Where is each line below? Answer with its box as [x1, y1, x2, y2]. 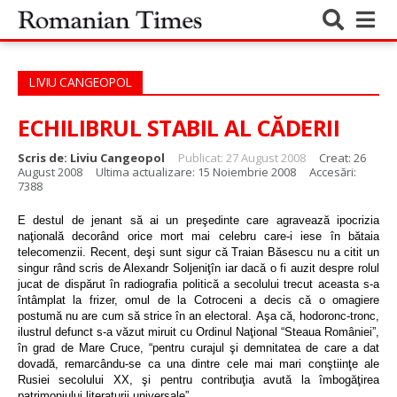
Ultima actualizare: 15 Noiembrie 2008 [96, 164, 299, 180]
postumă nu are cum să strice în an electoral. [18, 309, 253, 323]
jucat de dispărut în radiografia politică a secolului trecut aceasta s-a [18, 277, 379, 291]
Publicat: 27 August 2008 [178, 150, 308, 166]
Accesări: [309, 164, 356, 180]
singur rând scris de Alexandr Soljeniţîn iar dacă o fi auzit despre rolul [18, 261, 379, 275]
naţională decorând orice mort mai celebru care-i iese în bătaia [18, 230, 379, 243]
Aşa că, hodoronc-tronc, [255, 309, 380, 323]
